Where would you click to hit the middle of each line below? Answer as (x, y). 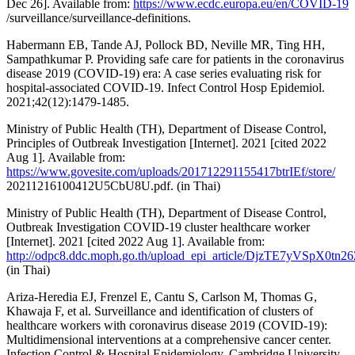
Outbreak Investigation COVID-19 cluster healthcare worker (158, 227)
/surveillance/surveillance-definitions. (99, 18)
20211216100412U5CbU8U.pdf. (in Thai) (113, 186)
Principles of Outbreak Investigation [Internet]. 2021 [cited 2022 (166, 143)
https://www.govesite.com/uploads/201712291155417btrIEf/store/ (171, 172)
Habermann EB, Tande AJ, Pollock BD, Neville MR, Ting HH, (166, 45)
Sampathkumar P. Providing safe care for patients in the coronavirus (175, 59)
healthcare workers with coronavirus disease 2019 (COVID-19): (167, 326)
